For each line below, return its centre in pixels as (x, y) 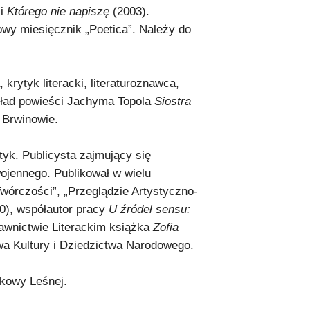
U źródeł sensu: (149, 209)
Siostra (173, 101)
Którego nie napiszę (58, 11)
